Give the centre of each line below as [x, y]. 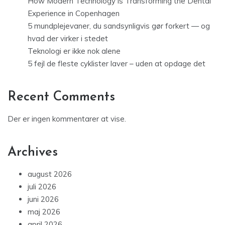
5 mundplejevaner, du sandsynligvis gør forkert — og [119, 26]
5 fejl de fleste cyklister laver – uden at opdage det [117, 64]
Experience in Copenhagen [74, 14]
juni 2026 [43, 199]
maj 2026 [44, 212]
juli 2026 [42, 187]
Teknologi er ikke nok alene [74, 51]
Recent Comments [61, 97]
